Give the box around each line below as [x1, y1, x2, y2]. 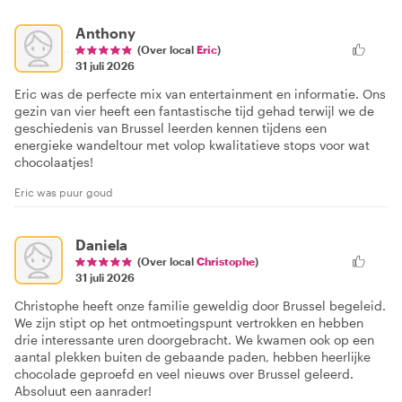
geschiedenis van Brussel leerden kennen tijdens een [14, 119, 327, 135]
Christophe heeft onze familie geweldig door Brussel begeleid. [14, 297, 386, 313]
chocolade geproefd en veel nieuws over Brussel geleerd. [14, 365, 354, 381]
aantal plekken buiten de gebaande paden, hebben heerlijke [14, 348, 371, 364]
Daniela [75, 235, 127, 253]
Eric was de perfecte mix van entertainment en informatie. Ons [14, 85, 386, 101]
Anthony [75, 23, 135, 41]
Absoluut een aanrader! [14, 382, 152, 398]
